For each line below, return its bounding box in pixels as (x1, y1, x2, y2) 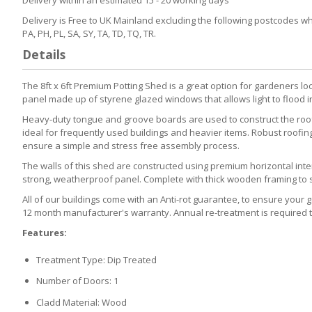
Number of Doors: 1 (36, 274, 118, 288)
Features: (22, 226, 67, 239)
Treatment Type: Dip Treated (36, 253, 157, 266)
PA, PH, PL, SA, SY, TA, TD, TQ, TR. (22, 26, 156, 40)
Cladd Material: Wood (36, 295, 127, 309)
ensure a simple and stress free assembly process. (22, 139, 240, 152)
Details (22, 45, 65, 63)
